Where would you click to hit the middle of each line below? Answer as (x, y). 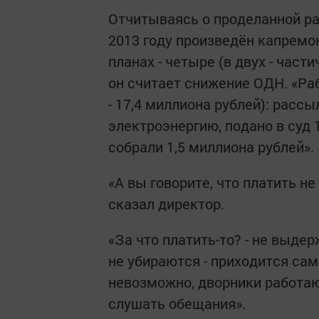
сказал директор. (166, 203)
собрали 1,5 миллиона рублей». (211, 146)
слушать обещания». (177, 303)
